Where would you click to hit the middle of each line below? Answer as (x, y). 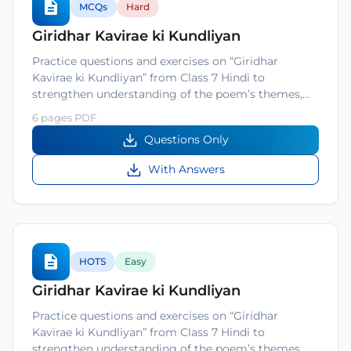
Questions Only (186, 139)
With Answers (186, 169)
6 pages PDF (64, 118)
